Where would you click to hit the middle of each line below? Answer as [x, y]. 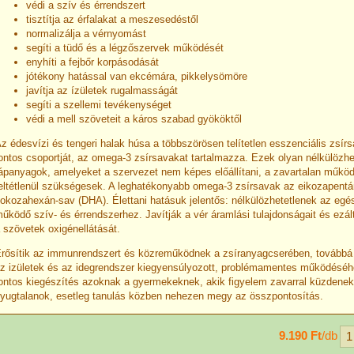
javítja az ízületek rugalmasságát [102, 90]
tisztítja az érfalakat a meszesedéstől [112, 19]
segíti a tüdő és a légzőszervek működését [125, 47]
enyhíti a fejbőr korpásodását [92, 62]
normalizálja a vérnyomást [86, 33]
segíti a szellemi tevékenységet [99, 104]
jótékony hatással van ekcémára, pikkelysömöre [137, 76]
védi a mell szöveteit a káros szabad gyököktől [134, 119]
